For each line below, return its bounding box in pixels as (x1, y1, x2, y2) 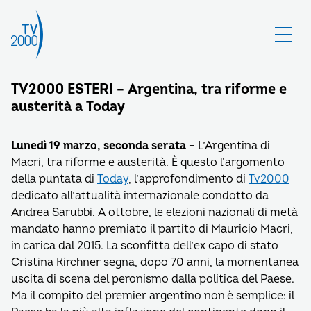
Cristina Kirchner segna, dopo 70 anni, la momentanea (11, 255, 299, 269)
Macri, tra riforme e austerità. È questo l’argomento (11, 155, 285, 169)
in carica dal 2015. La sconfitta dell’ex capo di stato (11, 239, 278, 253)
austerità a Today (11, 98, 125, 115)
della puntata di (11, 172, 97, 186)
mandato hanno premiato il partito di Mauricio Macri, (11, 222, 293, 236)
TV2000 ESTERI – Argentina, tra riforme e (11, 81, 287, 98)
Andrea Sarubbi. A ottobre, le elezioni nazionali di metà (11, 205, 298, 219)
